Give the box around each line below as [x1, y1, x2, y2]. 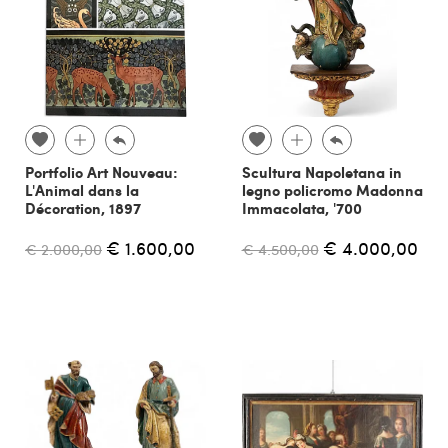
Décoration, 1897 [25, 196, 141, 219]
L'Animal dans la [25, 178, 139, 201]
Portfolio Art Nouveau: [25, 160, 178, 183]
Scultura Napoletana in [241, 160, 402, 183]
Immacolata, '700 [241, 196, 362, 219]
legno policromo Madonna [241, 178, 423, 201]
